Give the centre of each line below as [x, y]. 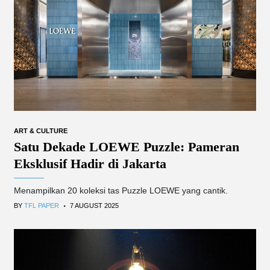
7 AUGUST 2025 [94, 206]
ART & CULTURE [41, 131]
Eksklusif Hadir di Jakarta [90, 164]
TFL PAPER [42, 206]
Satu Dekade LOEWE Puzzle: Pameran [127, 147]
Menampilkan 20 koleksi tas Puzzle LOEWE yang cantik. [121, 191]
